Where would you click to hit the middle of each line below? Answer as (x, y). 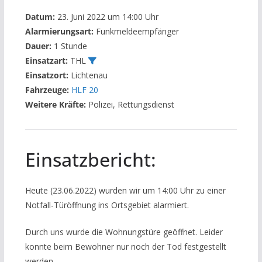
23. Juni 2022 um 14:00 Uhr (106, 17)
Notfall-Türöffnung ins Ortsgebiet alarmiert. (107, 205)
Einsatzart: (46, 61)
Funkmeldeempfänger (136, 31)
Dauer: (38, 46)
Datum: (40, 17)
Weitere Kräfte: (55, 104)
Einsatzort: (46, 75)
